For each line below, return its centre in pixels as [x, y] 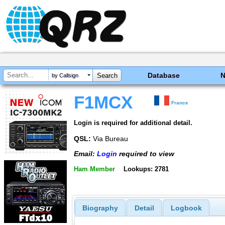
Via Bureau [109, 138]
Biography [100, 208]
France [180, 103]
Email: [85, 154]
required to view [146, 154]
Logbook [186, 208]
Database [164, 75]
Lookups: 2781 [146, 169]
